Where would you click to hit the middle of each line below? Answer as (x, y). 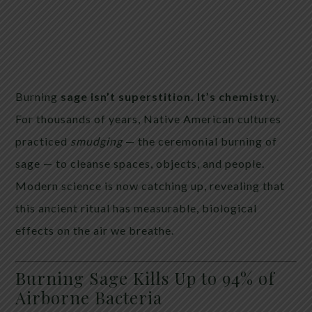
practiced (43, 141)
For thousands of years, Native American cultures (149, 118)
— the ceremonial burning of (200, 141)
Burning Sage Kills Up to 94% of (146, 278)
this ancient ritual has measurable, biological (136, 208)
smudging (97, 141)
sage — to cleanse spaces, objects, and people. (140, 163)
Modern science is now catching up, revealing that (150, 185)
